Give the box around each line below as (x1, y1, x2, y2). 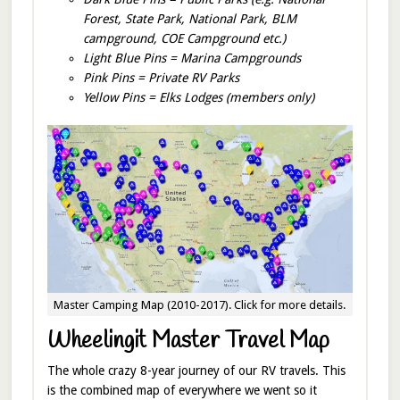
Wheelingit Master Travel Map (46, 326, 329, 356)
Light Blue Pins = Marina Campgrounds (82, 50, 301, 65)
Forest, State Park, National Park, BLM (82, 11, 296, 26)
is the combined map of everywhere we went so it (46, 382, 317, 397)
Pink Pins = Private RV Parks (82, 70, 239, 85)
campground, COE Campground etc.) (82, 30, 286, 46)
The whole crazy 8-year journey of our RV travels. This (46, 362, 346, 378)
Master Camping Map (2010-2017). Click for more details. (54, 297, 346, 312)
